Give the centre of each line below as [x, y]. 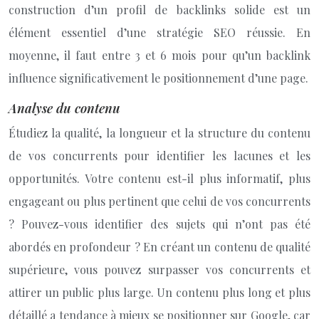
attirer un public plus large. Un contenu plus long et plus [159, 292]
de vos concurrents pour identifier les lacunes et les [159, 156]
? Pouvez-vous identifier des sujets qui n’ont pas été [159, 224]
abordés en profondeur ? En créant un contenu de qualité [159, 247]
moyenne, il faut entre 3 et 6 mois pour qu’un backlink [159, 55]
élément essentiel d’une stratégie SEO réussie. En [159, 32]
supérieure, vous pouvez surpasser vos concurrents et [159, 270]
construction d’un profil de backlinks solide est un [159, 10]
